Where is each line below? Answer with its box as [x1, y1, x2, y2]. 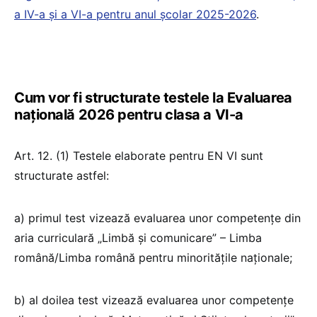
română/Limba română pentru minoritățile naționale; [14, 250, 296, 265]
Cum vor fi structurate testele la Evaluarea [14, 88, 292, 106]
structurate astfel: [14, 168, 113, 183]
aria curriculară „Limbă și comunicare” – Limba [14, 230, 262, 245]
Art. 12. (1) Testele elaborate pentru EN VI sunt [14, 148, 263, 163]
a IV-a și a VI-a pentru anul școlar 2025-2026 [14, 6, 256, 21]
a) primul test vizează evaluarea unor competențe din [14, 210, 301, 225]
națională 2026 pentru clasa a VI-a [14, 105, 243, 123]
